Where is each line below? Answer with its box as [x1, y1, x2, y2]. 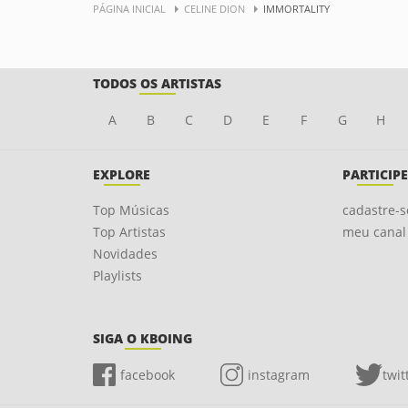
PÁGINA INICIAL [93, 2, 166, 15]
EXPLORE [93, 166, 150, 183]
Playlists [93, 267, 142, 284]
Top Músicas [93, 201, 169, 219]
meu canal [342, 223, 406, 240]
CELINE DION [184, 2, 245, 15]
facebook [120, 366, 175, 383]
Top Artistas [93, 223, 166, 240]
